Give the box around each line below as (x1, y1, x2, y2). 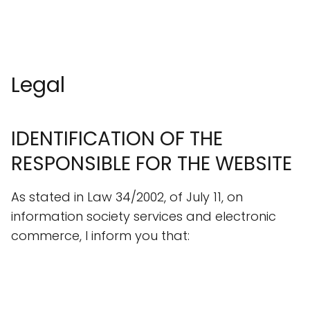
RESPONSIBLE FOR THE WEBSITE (11, 150, 292, 177)
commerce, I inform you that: (11, 227, 190, 244)
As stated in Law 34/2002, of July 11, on (11, 188, 243, 206)
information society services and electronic (11, 208, 276, 225)
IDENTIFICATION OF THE (11, 125, 223, 152)
